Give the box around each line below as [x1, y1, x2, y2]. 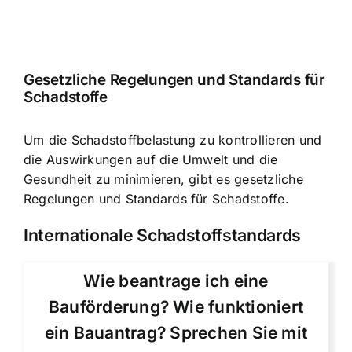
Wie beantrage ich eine [83, 271, 269, 291]
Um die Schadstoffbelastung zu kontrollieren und [24, 132, 322, 148]
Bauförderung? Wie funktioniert [48, 297, 304, 317]
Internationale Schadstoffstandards [24, 225, 302, 246]
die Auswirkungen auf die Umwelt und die [24, 152, 278, 168]
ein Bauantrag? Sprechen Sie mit [44, 323, 308, 343]
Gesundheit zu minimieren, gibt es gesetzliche [24, 171, 303, 188]
